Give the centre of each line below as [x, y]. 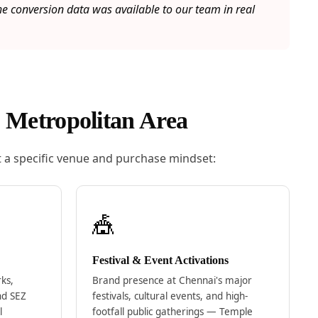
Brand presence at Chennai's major [172, 281]
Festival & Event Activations [160, 261]
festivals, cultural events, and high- [170, 296]
